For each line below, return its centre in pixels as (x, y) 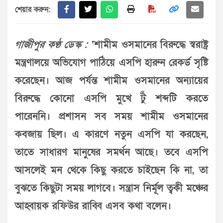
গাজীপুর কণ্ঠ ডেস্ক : (51, 45)
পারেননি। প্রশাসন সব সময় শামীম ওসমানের (111, 117)
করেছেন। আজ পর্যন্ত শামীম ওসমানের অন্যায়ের (111, 81)
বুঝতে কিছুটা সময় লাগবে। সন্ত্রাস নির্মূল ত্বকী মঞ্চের (111, 188)
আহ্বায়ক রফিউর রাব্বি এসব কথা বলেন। (93, 206)
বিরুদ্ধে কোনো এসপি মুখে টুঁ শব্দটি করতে (111, 99)
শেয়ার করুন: (33, 10)
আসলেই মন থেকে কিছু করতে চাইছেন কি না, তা (111, 170)
